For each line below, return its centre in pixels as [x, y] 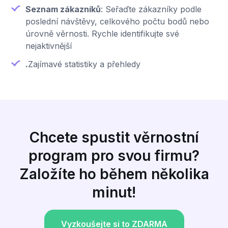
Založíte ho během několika [114, 174]
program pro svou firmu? [114, 156]
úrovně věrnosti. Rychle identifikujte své [102, 34]
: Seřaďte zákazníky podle [151, 9]
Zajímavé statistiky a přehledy [84, 64]
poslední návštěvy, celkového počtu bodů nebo [117, 22]
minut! [114, 193]
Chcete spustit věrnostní [114, 138]
